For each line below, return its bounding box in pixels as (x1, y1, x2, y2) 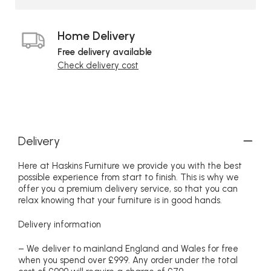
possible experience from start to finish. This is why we (18, 172, 239, 183)
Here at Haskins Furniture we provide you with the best (18, 160, 242, 172)
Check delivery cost (57, 60, 139, 71)
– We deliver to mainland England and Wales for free (18, 243, 238, 255)
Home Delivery (57, 28, 135, 44)
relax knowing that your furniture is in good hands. (18, 195, 222, 206)
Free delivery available (57, 47, 152, 58)
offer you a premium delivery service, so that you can (18, 183, 238, 195)
